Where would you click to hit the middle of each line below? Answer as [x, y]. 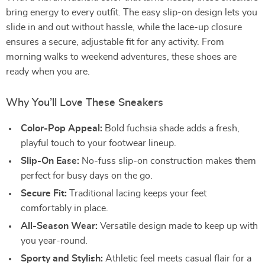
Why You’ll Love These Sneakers [85, 103]
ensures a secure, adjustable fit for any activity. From [115, 42]
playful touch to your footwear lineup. [98, 143]
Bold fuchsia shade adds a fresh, [171, 128]
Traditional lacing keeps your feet [137, 193]
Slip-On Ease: [50, 161]
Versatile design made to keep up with [178, 226]
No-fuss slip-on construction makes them [168, 161]
